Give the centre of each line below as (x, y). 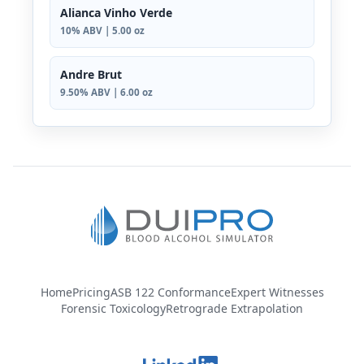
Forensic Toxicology (113, 308)
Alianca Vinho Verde (116, 13)
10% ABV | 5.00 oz (102, 31)
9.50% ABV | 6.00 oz (106, 93)
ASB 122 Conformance (170, 292)
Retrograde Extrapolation (234, 308)
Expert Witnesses (277, 292)
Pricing (91, 292)
